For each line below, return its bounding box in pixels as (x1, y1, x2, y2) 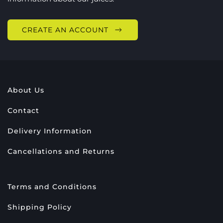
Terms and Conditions (7, 182, 97, 191)
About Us (7, 86, 44, 95)
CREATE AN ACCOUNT (22, 25, 109, 34)
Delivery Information (7, 126, 92, 135)
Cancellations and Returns (7, 147, 114, 156)
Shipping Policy (7, 203, 72, 212)
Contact (7, 106, 39, 115)
